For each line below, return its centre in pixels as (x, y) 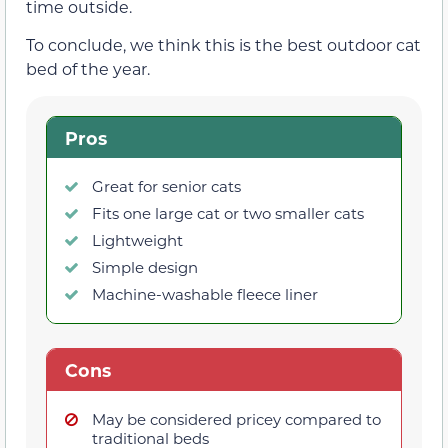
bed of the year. (88, 69)
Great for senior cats (166, 186)
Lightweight (137, 240)
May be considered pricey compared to (236, 419)
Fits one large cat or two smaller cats (228, 213)
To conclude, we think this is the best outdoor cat (223, 45)
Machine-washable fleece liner (205, 294)
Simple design (145, 267)
